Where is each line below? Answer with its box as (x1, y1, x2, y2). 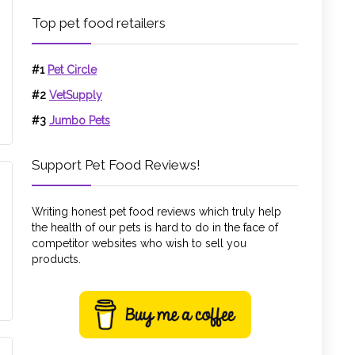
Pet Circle (48, 63, 97, 77)
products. (32, 253, 81, 266)
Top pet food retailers (32, 15, 166, 32)
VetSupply (49, 89, 102, 102)
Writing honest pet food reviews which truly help (32, 205, 281, 219)
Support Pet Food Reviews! (32, 157, 200, 174)
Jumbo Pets (49, 114, 110, 128)
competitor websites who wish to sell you (32, 237, 246, 250)
